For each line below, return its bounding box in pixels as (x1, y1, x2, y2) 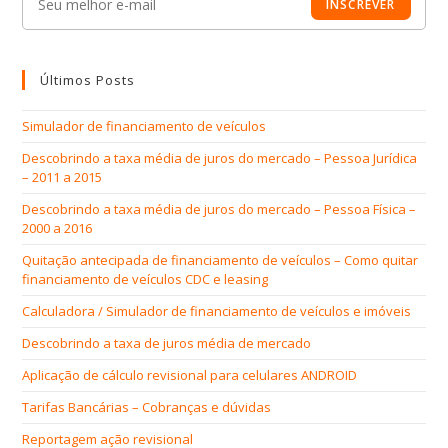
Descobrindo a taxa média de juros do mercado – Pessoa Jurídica (22, 148, 418, 167)
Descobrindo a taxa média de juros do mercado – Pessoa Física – (22, 199, 417, 218)
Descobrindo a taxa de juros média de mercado (22, 333, 312, 352)
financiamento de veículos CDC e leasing (22, 269, 269, 288)
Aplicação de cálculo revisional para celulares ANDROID (22, 365, 358, 384)
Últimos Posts (40, 70, 136, 89)
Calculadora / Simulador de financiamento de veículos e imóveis (22, 301, 412, 320)
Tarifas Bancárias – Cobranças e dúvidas (22, 397, 272, 416)
